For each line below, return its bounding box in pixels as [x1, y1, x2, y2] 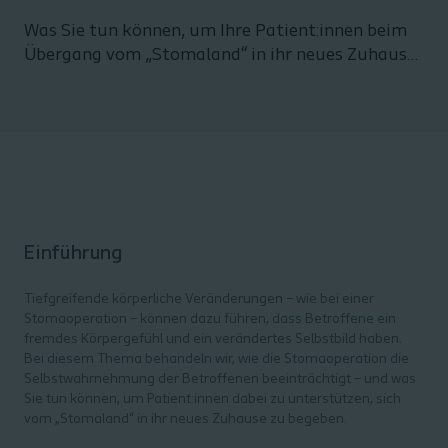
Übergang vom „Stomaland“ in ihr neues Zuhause [24, 46, 416, 65]
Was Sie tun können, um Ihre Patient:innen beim [24, 22, 407, 41]
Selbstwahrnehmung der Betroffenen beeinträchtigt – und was [24, 372, 416, 387]
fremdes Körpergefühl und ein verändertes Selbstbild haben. [24, 332, 402, 347]
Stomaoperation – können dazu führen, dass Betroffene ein [24, 312, 396, 327]
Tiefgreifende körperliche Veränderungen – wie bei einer [24, 292, 374, 307]
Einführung [24, 244, 123, 264]
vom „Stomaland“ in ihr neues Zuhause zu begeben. [24, 412, 347, 427]
